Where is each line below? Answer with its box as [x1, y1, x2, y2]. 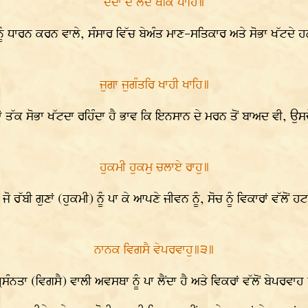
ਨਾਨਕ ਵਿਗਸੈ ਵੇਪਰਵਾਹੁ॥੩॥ [94, 241, 214, 259]
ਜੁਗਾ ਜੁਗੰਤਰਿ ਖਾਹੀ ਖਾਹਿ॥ [99, 76, 210, 94]
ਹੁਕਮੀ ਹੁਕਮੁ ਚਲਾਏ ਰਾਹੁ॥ [99, 159, 210, 177]
